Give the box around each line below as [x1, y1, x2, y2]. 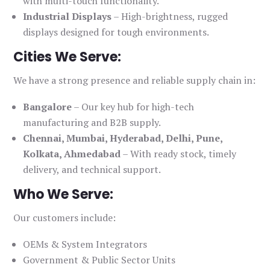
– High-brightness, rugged [111, 10, 228, 24]
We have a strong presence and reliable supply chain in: [13, 74, 256, 87]
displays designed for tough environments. [23, 25, 210, 39]
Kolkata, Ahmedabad [23, 147, 121, 161]
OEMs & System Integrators [23, 237, 148, 251]
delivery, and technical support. [23, 163, 162, 177]
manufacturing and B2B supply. [23, 116, 162, 130]
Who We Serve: [13, 185, 114, 204]
